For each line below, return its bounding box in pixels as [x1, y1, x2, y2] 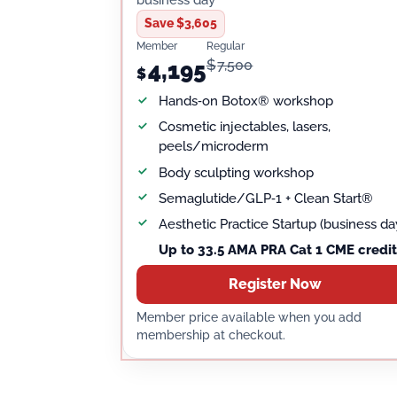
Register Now [229, 275, 323, 292]
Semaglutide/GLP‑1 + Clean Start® [159, 190, 374, 206]
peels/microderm [159, 138, 269, 155]
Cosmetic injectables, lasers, [159, 119, 331, 136]
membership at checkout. [136, 328, 286, 343]
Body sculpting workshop [159, 164, 315, 181]
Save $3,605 [144, 16, 218, 31]
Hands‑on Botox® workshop [159, 93, 334, 110]
